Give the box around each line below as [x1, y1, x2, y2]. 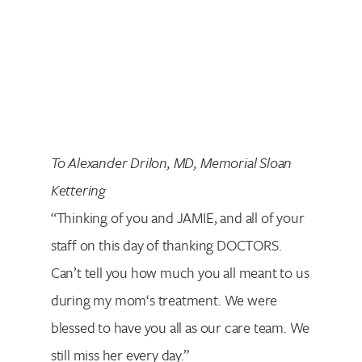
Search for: [25, 58, 99, 80]
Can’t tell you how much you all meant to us [50, 262, 309, 284]
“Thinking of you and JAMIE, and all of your [50, 207, 305, 229]
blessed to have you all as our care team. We [50, 317, 310, 339]
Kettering [50, 179, 106, 201]
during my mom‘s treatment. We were [50, 289, 278, 311]
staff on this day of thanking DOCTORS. [50, 234, 282, 256]
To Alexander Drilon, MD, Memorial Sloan [50, 152, 293, 174]
